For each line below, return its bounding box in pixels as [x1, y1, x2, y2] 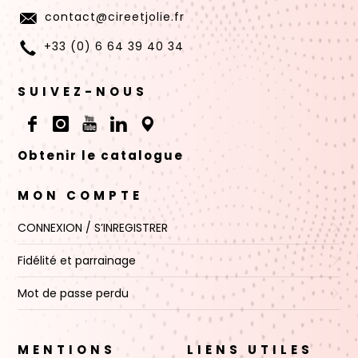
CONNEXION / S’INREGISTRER [17, 220, 168, 237]
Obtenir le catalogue [17, 147, 184, 165]
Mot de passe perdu [17, 285, 129, 302]
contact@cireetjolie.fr [44, 9, 185, 26]
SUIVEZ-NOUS [17, 83, 148, 101]
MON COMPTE [17, 187, 143, 205]
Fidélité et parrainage [17, 253, 136, 269]
